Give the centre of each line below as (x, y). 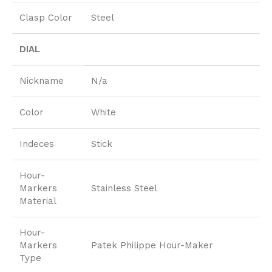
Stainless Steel (124, 189)
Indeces (37, 144)
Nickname (42, 81)
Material (38, 201)
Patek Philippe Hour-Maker (152, 246)
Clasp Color (46, 18)
